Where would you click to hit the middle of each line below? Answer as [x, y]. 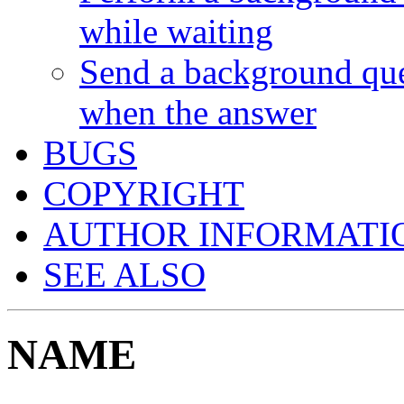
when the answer [198, 112]
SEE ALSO [124, 274]
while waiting [176, 31]
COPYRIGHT [144, 193]
